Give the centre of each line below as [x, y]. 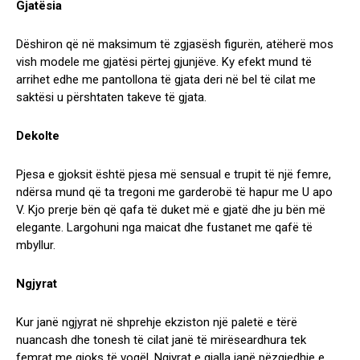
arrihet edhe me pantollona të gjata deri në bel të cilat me [166, 79]
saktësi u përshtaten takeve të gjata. [111, 97]
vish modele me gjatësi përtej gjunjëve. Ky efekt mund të [164, 61]
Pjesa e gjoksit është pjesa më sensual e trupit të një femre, [174, 174]
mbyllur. [36, 245]
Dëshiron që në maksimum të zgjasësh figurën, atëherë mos [175, 44]
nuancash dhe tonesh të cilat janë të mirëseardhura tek [161, 340]
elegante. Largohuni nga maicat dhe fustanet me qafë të [164, 227]
